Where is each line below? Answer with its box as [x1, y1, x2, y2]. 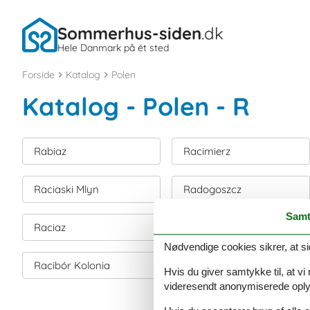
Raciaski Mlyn [34, 183, 99, 196]
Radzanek [183, 259, 231, 272]
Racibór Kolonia [34, 259, 110, 272]
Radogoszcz [183, 183, 241, 196]
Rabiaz [34, 145, 66, 158]
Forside [22, 69, 55, 81]
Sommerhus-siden [57, 22, 201, 44]
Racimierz [183, 145, 230, 158]
